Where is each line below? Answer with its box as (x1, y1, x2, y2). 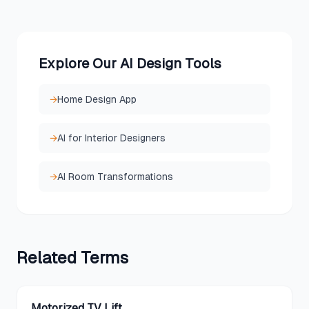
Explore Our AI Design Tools (39, 56, 221, 71)
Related (17, 248, 81, 267)
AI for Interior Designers (57, 132, 166, 143)
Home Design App (57, 94, 137, 105)
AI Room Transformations (57, 171, 173, 182)
